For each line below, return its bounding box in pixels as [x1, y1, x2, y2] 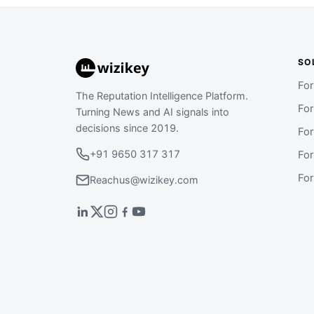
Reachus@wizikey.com [90, 174, 198, 186]
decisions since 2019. [76, 122, 179, 134]
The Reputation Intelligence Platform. [76, 90, 248, 102]
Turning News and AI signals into [76, 106, 229, 118]
